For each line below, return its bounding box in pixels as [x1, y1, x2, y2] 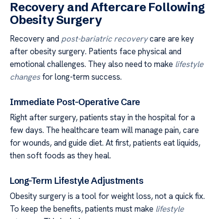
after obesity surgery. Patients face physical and [10, 46, 181, 57]
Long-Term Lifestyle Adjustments [10, 175, 144, 186]
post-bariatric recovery [61, 33, 148, 44]
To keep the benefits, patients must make [10, 203, 155, 214]
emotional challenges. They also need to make [10, 59, 175, 70]
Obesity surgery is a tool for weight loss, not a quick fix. [10, 190, 205, 201]
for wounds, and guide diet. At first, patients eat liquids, [10, 137, 200, 148]
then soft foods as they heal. [10, 150, 111, 161]
